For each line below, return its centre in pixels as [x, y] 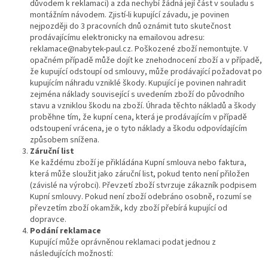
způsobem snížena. [65, 140]
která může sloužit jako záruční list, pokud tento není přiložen [140, 174]
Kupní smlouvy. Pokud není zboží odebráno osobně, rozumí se [141, 197]
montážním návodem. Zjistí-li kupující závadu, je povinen [130, 15]
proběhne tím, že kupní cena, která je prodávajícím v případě [138, 118]
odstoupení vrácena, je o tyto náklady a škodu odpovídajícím [138, 129]
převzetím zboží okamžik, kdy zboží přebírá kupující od [129, 208]
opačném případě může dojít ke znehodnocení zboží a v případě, [146, 61]
